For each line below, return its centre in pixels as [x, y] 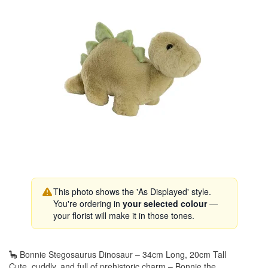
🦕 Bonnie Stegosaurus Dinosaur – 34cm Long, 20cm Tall [118, 254]
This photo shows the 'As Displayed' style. [132, 191]
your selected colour [165, 203]
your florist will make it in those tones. [124, 215]
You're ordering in [88, 203]
